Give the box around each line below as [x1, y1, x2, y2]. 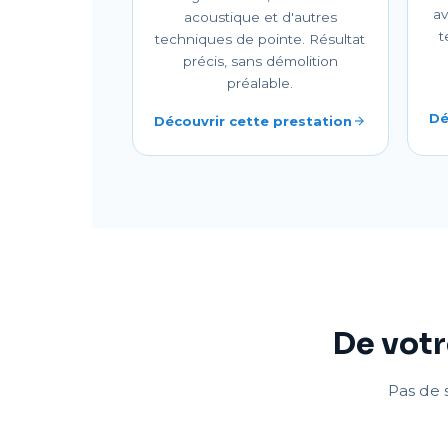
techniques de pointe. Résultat [155, 31, 366, 47]
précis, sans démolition [182, 53, 338, 69]
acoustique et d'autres [183, 9, 337, 25]
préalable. [227, 75, 294, 91]
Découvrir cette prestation [154, 113, 353, 129]
